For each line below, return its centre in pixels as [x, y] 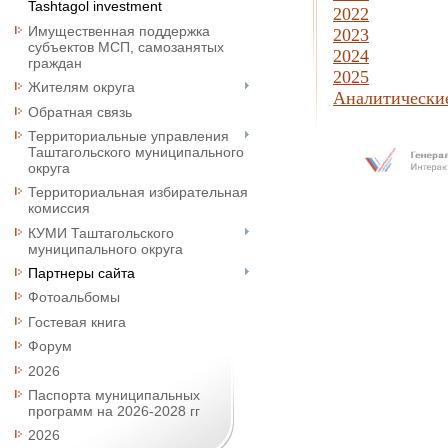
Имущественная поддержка [119, 30]
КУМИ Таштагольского [101, 232]
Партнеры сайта [81, 273]
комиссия [59, 208]
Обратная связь [80, 111]
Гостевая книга [77, 321]
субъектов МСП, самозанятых [126, 46]
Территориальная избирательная [138, 192]
